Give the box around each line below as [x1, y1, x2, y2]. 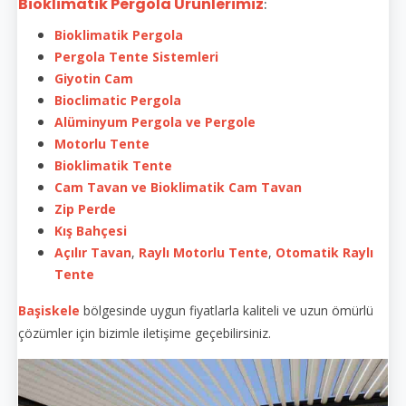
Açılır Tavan [54, 243, 131, 261]
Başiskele [18, 301, 80, 319]
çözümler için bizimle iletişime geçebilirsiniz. [18, 324, 271, 342]
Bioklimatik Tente [54, 156, 172, 174]
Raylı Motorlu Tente [139, 243, 268, 261]
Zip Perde [54, 199, 116, 217]
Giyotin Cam [54, 69, 133, 87]
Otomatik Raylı [275, 243, 373, 261]
